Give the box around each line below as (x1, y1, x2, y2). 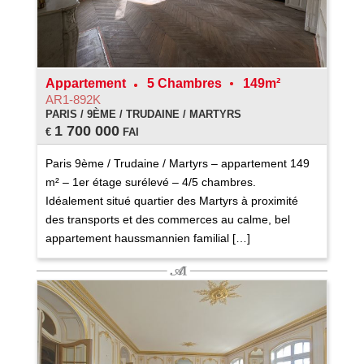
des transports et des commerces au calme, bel (45, 212, 290, 226)
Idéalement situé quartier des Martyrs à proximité (45, 193, 298, 207)
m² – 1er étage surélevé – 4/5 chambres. (45, 175, 256, 188)
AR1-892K (45, 92, 101, 106)
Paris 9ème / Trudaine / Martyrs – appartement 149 (45, 156, 310, 170)
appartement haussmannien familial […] (45, 231, 250, 245)
